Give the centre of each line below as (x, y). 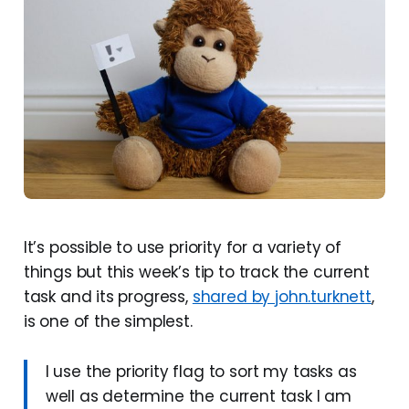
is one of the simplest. (108, 322)
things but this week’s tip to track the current (196, 273)
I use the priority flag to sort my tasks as (201, 372)
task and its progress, (108, 297)
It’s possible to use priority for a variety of (182, 248)
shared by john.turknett (282, 297)
